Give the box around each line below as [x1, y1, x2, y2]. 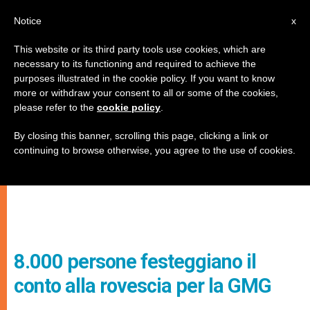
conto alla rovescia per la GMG [14, 274, 271, 298]
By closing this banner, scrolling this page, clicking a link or [14, 130, 268, 141]
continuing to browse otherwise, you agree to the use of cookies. [14, 145, 295, 156]
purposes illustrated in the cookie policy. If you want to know [14, 73, 275, 84]
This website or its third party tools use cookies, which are [14, 44, 266, 55]
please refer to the [14, 102, 97, 113]
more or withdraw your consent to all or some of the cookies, [14, 87, 278, 98]
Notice [14, 15, 42, 26]
